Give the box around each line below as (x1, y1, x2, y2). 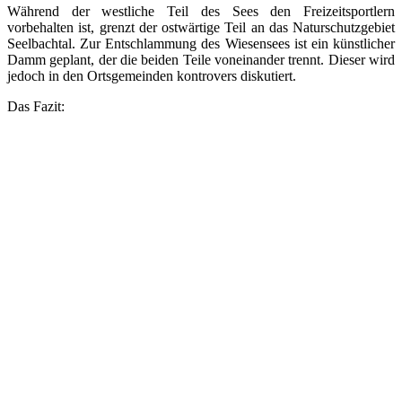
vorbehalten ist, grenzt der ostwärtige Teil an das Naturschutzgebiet (7, 20, 395, 36)
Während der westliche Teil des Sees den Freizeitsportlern (7, 4, 395, 20)
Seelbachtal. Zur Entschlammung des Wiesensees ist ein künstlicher (7, 36, 395, 52)
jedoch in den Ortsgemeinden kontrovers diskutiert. (7, 68, 296, 84)
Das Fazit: (7, 99, 65, 115)
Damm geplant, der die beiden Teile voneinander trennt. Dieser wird (7, 52, 395, 68)
